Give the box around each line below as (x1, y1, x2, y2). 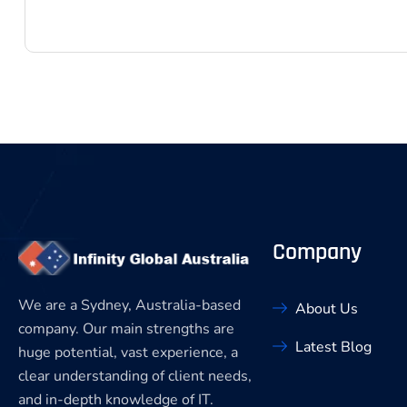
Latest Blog (295, 336, 372, 357)
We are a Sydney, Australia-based (18, 294, 241, 315)
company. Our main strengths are (18, 318, 234, 339)
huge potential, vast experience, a (18, 342, 238, 362)
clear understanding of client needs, (18, 365, 252, 386)
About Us (295, 298, 358, 319)
